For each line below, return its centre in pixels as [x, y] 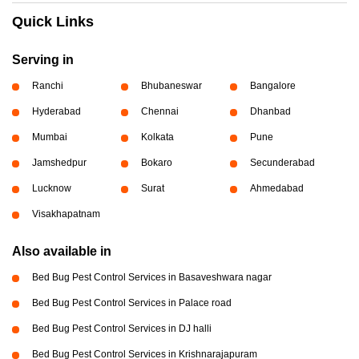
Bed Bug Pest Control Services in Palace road [132, 303]
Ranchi [48, 86]
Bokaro [156, 163]
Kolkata [157, 137]
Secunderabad [282, 163]
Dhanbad [270, 112]
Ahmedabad [276, 189]
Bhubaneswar [171, 86]
